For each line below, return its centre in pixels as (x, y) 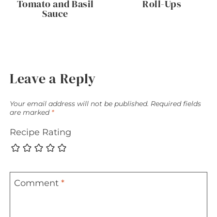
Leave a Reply (53, 78)
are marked (31, 112)
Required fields (176, 103)
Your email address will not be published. (79, 103)
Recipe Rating (40, 132)
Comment (38, 183)
